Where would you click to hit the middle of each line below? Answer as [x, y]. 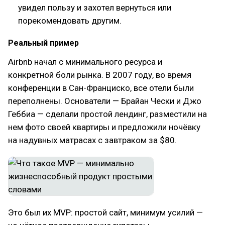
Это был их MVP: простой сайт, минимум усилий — [105, 212]
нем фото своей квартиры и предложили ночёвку [104, 127]
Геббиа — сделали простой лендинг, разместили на [107, 114]
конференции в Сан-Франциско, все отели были [101, 88]
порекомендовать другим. [70, 21]
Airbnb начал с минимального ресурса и [85, 62]
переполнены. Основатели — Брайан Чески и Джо [105, 101]
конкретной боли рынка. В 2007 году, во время [100, 75]
